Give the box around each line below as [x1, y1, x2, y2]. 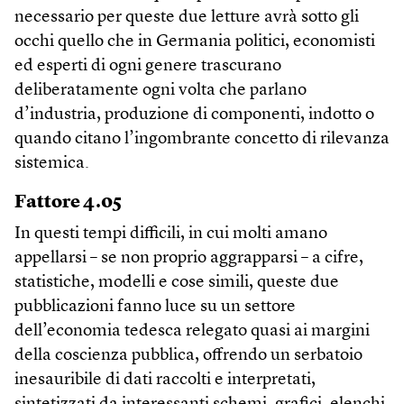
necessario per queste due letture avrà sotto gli [14, 9, 359, 27]
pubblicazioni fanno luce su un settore [14, 298, 296, 317]
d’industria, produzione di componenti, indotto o [14, 106, 374, 124]
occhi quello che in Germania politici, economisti [14, 33, 375, 51]
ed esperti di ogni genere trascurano [14, 58, 281, 76]
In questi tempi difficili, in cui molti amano [14, 225, 327, 243]
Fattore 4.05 [14, 194, 122, 213]
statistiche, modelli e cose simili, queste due [14, 274, 339, 292]
